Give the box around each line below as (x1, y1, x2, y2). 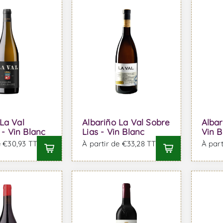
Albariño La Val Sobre (82, 116, 170, 127)
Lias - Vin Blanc (82, 126, 145, 137)
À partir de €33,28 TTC (82, 138, 161, 148)
